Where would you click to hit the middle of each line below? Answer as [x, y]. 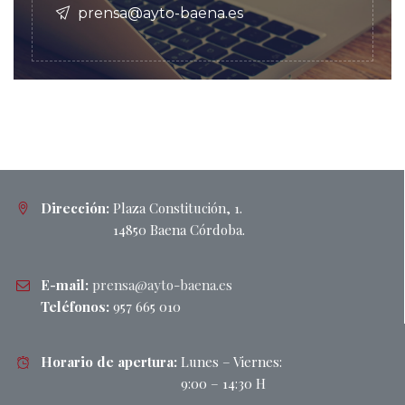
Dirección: [77, 207]
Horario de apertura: [111, 361]
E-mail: [66, 284]
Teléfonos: [77, 306]
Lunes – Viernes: [231, 361]
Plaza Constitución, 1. [178, 207]
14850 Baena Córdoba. [179, 229]
